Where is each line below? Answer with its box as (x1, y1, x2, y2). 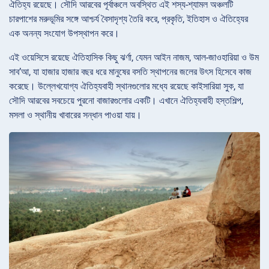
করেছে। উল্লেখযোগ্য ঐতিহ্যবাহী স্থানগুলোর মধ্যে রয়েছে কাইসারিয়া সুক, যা (9, 80, 244, 92)
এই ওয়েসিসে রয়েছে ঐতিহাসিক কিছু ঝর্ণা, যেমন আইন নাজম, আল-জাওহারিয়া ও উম (9, 52, 259, 64)
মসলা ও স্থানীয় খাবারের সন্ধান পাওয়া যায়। (9, 109, 142, 121)
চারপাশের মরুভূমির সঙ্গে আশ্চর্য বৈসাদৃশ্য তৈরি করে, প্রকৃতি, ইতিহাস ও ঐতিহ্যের (9, 13, 248, 25)
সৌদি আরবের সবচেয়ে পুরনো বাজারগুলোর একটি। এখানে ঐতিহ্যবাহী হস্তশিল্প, (9, 95, 243, 107)
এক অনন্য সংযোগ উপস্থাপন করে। (9, 28, 119, 40)
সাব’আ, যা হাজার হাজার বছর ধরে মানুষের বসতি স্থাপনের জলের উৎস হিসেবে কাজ (9, 66, 252, 78)
